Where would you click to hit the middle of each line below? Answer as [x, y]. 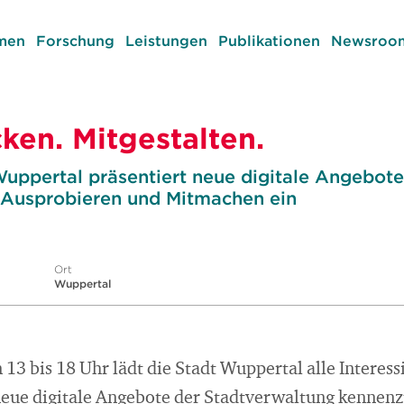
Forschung [75, 41]
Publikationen [269, 41]
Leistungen [166, 41]
